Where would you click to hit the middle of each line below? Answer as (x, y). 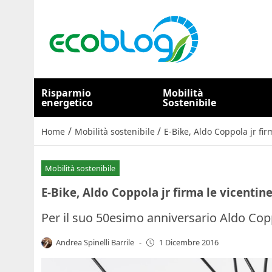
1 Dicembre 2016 (189, 243)
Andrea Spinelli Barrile (95, 242)
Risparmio (66, 93)
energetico (67, 103)
